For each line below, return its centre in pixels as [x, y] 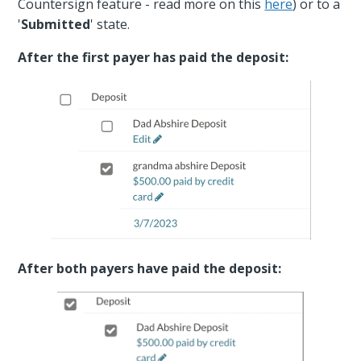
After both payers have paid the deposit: [150, 269]
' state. [110, 24]
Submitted [56, 24]
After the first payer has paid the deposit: [154, 57]
